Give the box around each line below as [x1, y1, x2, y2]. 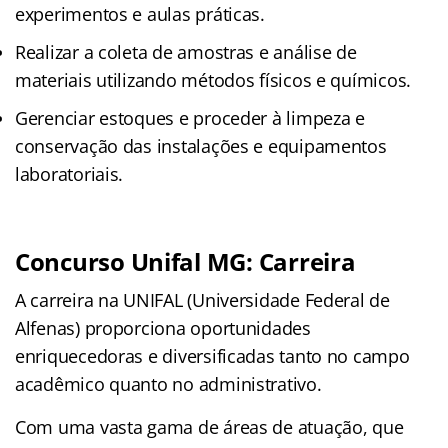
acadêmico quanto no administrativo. [15, 371, 322, 396]
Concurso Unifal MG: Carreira [15, 244, 356, 278]
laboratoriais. [15, 161, 124, 186]
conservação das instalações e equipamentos [15, 133, 387, 158]
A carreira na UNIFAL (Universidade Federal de [15, 287, 390, 312]
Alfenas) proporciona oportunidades [15, 315, 311, 340]
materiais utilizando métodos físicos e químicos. [15, 67, 412, 92]
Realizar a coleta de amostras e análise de [15, 39, 357, 64]
